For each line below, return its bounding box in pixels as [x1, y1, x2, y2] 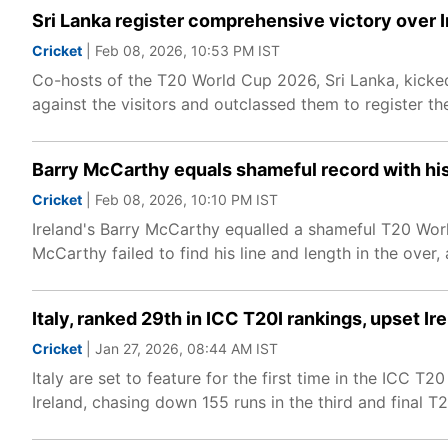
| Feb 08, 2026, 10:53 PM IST [82, 42, 280, 59]
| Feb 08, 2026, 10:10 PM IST [82, 191, 278, 208]
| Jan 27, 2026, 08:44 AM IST [82, 340, 278, 357]
